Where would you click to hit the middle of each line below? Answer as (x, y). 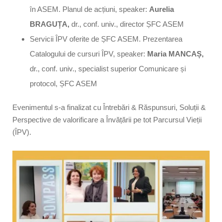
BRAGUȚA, (50, 24)
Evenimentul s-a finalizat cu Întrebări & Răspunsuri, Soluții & (109, 107)
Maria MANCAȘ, (175, 54)
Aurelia (162, 9)
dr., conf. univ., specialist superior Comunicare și (108, 68)
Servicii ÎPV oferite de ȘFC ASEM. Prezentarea (106, 39)
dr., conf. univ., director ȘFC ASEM (127, 24)
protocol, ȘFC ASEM (63, 83)
